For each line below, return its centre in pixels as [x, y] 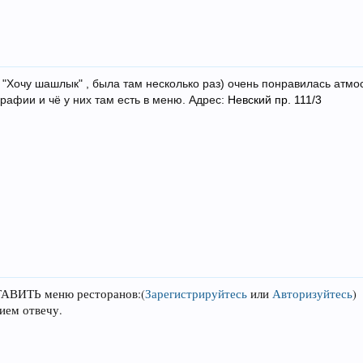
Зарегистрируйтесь [196, 293]
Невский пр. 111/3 [275, 99]
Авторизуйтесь [313, 293]
